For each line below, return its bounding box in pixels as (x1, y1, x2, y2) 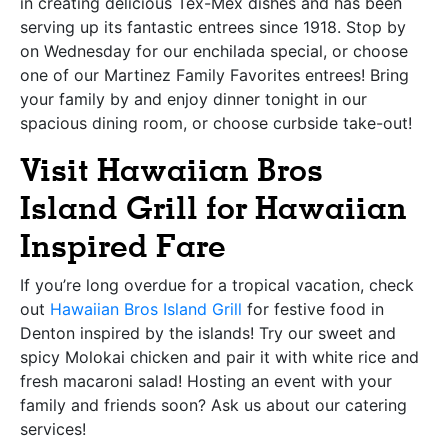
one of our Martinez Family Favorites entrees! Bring (20, 65, 409, 86)
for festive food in (242, 299, 384, 320)
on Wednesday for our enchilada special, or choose (20, 41, 408, 62)
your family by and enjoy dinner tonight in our (20, 89, 367, 110)
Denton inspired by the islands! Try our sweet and (20, 323, 396, 344)
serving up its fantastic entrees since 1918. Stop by (20, 17, 406, 38)
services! (20, 419, 86, 440)
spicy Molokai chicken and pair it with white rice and (20, 347, 419, 368)
